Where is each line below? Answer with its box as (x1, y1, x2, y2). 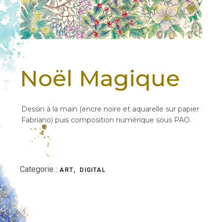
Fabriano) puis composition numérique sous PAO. (21, 115, 192, 125)
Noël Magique (20, 64, 180, 92)
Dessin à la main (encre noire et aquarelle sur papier (21, 105, 200, 114)
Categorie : (20, 165, 57, 174)
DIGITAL (80, 166, 106, 174)
